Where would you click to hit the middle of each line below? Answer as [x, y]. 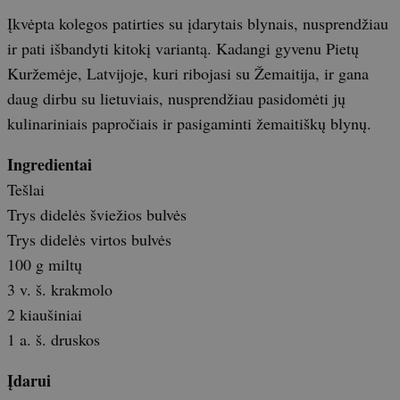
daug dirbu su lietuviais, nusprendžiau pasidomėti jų [176, 98]
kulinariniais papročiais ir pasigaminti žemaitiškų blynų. [189, 123]
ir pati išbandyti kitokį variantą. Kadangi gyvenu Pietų [183, 48]
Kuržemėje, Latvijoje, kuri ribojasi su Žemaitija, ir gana [188, 73]
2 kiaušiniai [45, 314]
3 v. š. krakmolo [60, 289]
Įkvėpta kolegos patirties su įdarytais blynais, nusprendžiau [198, 23]
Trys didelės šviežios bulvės [97, 214]
